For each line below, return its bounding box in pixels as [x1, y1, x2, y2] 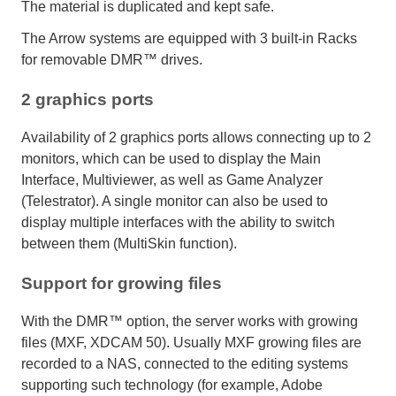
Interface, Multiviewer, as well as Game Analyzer [21, 172, 323, 188]
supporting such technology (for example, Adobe [21, 377, 323, 393]
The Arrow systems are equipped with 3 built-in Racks [21, 30, 357, 46]
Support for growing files [21, 274, 222, 293]
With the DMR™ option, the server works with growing [21, 314, 358, 330]
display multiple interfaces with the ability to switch [21, 215, 335, 231]
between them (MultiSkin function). [21, 236, 237, 252]
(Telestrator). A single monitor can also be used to [21, 194, 328, 209]
